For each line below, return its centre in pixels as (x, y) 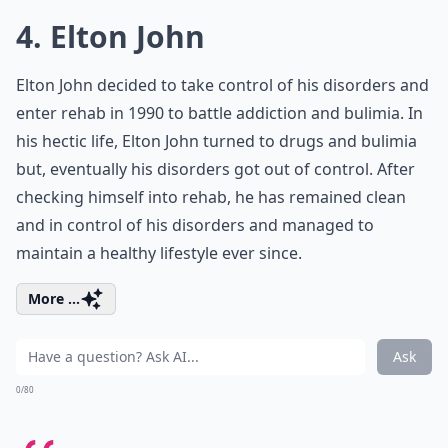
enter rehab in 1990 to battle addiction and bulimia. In (219, 113)
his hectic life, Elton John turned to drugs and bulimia (216, 141)
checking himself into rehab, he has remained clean (211, 197)
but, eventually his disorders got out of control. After (215, 169)
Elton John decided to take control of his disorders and (222, 85)
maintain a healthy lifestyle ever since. (159, 253)
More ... (54, 298)
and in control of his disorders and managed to (195, 225)
